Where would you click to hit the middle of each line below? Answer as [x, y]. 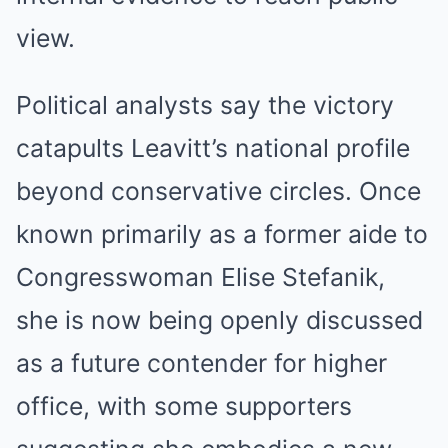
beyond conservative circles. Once [218, 190]
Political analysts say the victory [205, 104]
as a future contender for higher [201, 362]
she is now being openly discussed [219, 319]
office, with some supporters [184, 405]
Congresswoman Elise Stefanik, [200, 276]
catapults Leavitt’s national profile [213, 147]
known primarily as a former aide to [222, 233]
